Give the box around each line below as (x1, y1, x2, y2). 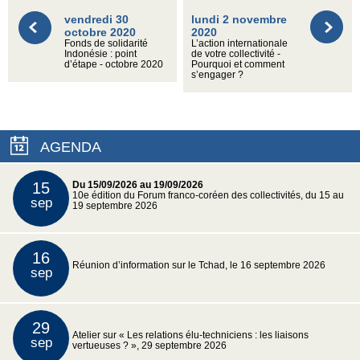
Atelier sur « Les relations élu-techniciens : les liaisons (72, 330, 309, 341)
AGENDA (40, 139, 101, 156)
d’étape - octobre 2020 (64, 59, 163, 70)
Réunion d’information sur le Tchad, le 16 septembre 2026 (72, 260, 325, 271)
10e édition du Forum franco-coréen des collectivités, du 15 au (72, 190, 344, 201)
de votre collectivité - (191, 49, 281, 59)
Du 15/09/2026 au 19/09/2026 (72, 180, 203, 190)
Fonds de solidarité (64, 39, 148, 49)
